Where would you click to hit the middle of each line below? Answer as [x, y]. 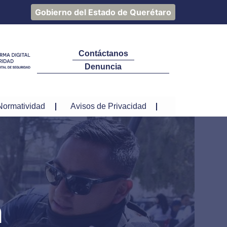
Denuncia [103, 67]
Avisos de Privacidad [108, 106]
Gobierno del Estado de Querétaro [103, 12]
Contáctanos [103, 53]
